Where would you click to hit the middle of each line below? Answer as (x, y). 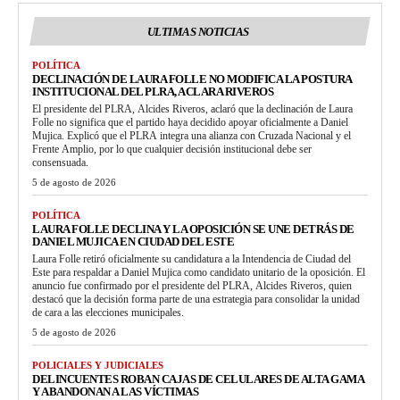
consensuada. (60, 163)
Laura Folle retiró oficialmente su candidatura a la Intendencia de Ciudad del (192, 259)
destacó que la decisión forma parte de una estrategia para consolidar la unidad (196, 300)
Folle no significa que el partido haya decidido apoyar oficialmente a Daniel (190, 123)
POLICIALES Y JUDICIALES (98, 366)
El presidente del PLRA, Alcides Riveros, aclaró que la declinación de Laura (192, 109)
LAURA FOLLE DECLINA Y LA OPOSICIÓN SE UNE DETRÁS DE (193, 229)
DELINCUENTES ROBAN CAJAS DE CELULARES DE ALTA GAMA (198, 379)
